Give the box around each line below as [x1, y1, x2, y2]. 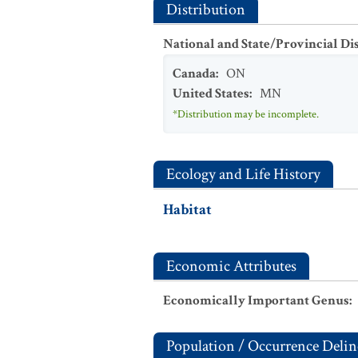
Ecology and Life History [166, 164, 320, 185]
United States [173, 85, 249, 102]
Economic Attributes [166, 256, 296, 276]
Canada [173, 65, 216, 82]
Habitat [163, 200, 212, 220]
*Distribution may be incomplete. [173, 107, 319, 121]
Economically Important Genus [163, 292, 349, 309]
